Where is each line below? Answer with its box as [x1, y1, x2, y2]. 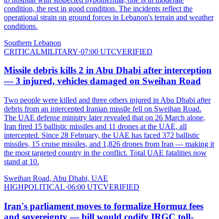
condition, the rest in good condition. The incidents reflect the [4, 4, 193, 13]
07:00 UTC [81, 47, 116, 56]
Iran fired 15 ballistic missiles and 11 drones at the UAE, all [4, 122, 187, 131]
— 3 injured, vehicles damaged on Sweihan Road [4, 76, 201, 87]
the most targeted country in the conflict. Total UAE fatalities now [4, 148, 207, 157]
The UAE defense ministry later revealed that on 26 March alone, [4, 113, 205, 122]
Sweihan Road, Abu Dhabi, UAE [4, 174, 108, 182]
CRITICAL [4, 47, 41, 56]
